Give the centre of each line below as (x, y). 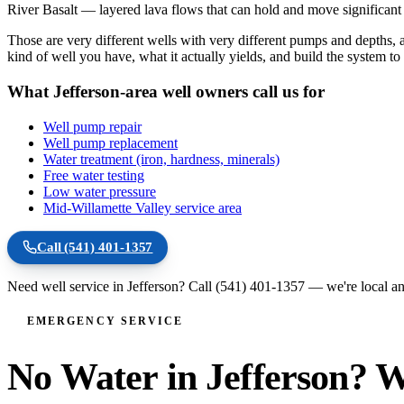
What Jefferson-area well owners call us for (166, 92)
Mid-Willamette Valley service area (142, 207)
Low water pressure (100, 191)
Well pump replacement (110, 142)
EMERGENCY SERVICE (106, 321)
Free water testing (94, 175)
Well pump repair (92, 126)
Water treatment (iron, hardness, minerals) (161, 159)
